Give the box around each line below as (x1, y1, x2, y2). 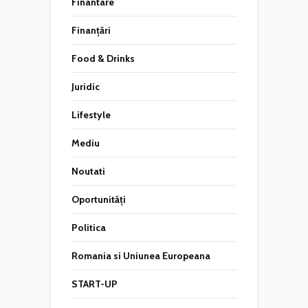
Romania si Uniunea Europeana (71, 250, 210, 262)
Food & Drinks (71, 52, 135, 65)
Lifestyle (71, 109, 111, 121)
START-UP (71, 278, 118, 290)
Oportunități (71, 193, 126, 206)
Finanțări (71, 24, 111, 36)
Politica (71, 221, 106, 234)
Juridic (71, 80, 100, 93)
